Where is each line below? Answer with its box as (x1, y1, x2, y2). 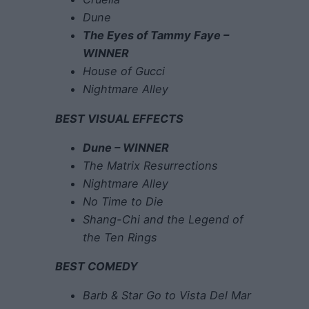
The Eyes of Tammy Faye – (83, 28, 229, 43)
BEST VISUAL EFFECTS (55, 111, 183, 126)
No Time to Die (83, 194, 163, 208)
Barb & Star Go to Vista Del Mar (83, 288, 251, 303)
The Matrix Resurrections (83, 158, 218, 172)
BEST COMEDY (55, 259, 138, 274)
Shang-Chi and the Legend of (83, 212, 243, 226)
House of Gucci (83, 64, 165, 79)
